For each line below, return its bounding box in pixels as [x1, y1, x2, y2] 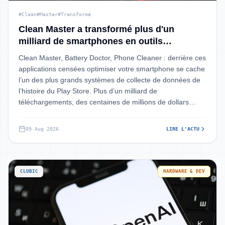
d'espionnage [19, 48, 76, 58]
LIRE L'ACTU [166, 126, 199, 132]
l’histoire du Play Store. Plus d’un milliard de [19, 87, 157, 95]
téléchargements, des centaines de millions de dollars [19, 98, 189, 106]
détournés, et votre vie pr [19, 109, 98, 117]
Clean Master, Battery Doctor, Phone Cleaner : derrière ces [19, 54, 206, 62]
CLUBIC [20, 169, 38, 174]
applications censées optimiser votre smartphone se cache [19, 65, 205, 73]
